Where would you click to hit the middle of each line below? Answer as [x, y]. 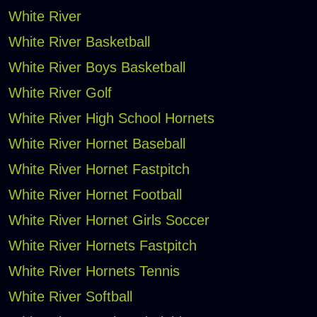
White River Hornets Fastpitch [102, 246]
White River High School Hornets [111, 119]
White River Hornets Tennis [94, 271]
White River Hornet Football [95, 195]
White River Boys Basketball [97, 68]
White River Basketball [79, 42]
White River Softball [70, 297]
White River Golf [60, 93]
